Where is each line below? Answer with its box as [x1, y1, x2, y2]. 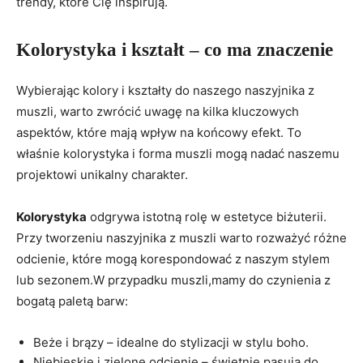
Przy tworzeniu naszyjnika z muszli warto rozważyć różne [16, 230, 347, 246]
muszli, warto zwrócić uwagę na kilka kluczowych [16, 104, 299, 120]
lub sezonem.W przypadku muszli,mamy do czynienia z [16, 272, 331, 288]
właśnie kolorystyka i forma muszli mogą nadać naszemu [16, 146, 340, 162]
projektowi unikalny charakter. [16, 167, 188, 183]
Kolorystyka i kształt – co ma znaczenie [16, 39, 333, 60]
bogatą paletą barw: [16, 293, 128, 310]
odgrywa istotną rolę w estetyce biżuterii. [87, 209, 327, 225]
